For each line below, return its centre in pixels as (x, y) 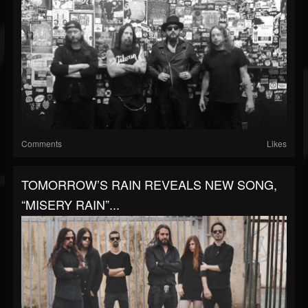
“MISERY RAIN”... (70, 205)
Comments (42, 144)
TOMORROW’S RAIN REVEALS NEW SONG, (149, 185)
